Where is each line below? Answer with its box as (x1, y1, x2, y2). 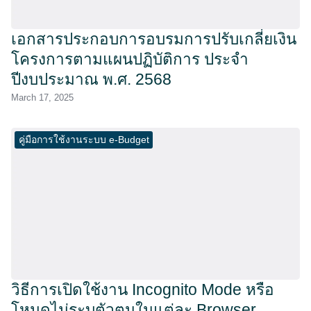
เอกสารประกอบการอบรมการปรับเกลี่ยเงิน (11, 31, 296, 49)
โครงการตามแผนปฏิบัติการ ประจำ (11, 51, 249, 69)
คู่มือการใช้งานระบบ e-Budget (18, 134, 149, 146)
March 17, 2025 (11, 92, 74, 103)
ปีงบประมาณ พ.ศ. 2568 (11, 71, 171, 89)
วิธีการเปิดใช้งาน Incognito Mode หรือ (11, 280, 274, 299)
